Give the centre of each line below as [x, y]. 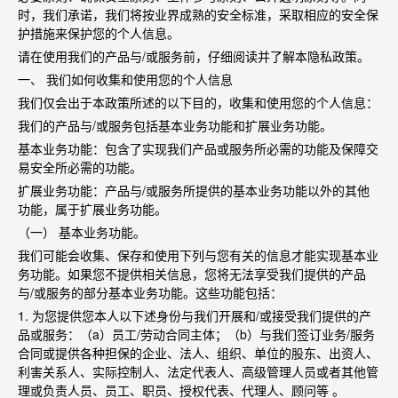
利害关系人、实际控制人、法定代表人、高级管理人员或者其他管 [198, 371]
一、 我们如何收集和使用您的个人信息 [125, 79]
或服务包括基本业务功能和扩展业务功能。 [214, 125]
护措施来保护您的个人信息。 [99, 33]
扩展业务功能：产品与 [80, 190]
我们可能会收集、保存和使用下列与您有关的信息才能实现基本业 [198, 255]
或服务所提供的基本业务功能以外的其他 [258, 190]
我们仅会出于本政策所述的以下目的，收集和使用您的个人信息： [198, 102]
